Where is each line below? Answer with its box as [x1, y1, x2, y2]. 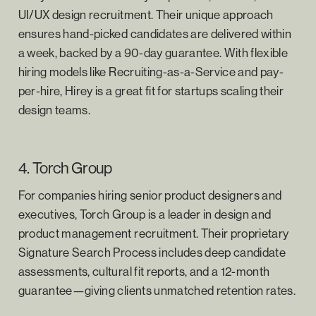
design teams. [18, 102, 91, 117]
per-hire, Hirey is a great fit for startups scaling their [18, 83, 284, 98]
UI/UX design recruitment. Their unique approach [18, 6, 274, 22]
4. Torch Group [18, 157, 112, 178]
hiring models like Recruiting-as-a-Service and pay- [18, 63, 284, 79]
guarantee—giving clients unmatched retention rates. [18, 282, 296, 298]
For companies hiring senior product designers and [18, 187, 282, 202]
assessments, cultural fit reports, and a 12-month [18, 263, 270, 279]
